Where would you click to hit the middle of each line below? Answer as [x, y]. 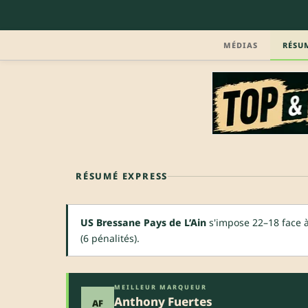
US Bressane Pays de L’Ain [143, 222]
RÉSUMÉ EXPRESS [122, 176]
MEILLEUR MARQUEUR [161, 287]
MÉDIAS [241, 45]
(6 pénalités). [110, 238]
